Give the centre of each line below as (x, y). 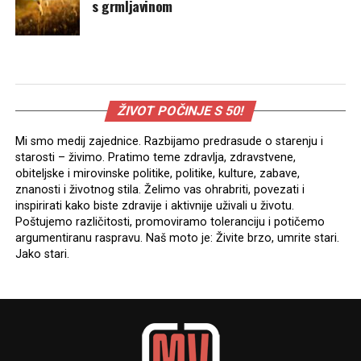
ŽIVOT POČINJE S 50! (180, 111)
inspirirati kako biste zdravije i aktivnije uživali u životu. (154, 206)
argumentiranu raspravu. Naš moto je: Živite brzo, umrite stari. (177, 238)
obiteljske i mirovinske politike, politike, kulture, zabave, (157, 174)
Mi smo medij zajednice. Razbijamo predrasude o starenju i (169, 141)
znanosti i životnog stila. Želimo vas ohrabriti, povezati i (160, 190)
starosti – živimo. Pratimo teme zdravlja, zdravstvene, (155, 158)
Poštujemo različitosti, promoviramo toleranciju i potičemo (170, 222)
